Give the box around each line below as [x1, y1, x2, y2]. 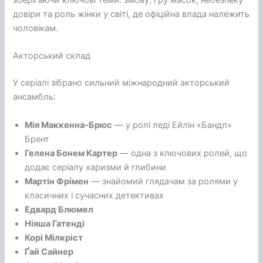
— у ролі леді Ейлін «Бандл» [112, 119, 232, 130]
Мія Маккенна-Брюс [25, 119, 113, 130]
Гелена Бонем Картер [25, 147, 118, 159]
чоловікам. [13, 23, 59, 34]
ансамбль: [13, 92, 56, 103]
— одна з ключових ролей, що [117, 147, 248, 159]
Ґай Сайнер [25, 246, 74, 257]
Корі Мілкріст [25, 232, 83, 243]
